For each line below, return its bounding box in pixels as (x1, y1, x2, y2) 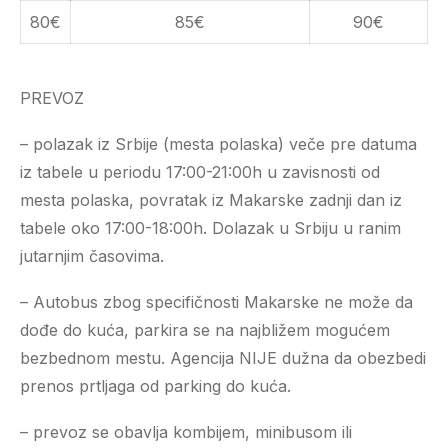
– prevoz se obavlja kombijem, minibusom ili (20, 422, 352, 442)
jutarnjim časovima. (20, 246, 164, 266)
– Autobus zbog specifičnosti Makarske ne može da (20, 292, 413, 312)
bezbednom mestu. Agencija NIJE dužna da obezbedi (20, 348, 426, 368)
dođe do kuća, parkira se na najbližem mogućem (20, 320, 390, 340)
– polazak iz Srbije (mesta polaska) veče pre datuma (20, 134, 417, 154)
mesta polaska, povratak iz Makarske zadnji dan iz (20, 190, 402, 210)
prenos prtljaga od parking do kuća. (20, 376, 291, 396)
